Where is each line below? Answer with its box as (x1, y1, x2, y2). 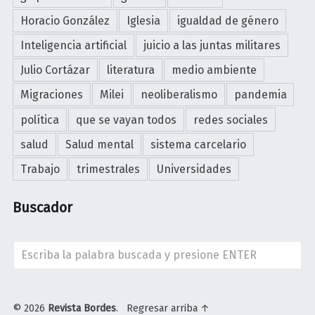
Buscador (13, 199, 73, 217)
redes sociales (193, 112, 268, 127)
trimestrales (76, 162, 140, 176)
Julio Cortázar (20, 63, 91, 77)
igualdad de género (176, 14, 278, 28)
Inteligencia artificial (20, 39, 127, 53)
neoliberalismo (140, 88, 217, 102)
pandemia (233, 88, 287, 102)
